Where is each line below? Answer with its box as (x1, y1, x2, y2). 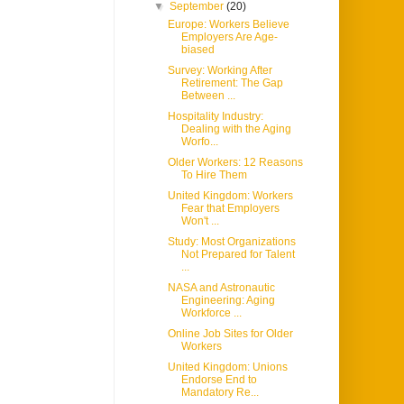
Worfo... (180, 135, 218, 149)
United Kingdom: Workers (167, 189, 293, 203)
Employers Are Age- (180, 31, 278, 44)
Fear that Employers (180, 202, 280, 216)
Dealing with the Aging (180, 123, 291, 136)
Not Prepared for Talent (180, 248, 295, 262)
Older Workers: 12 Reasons (167, 156, 303, 170)
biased (180, 43, 215, 57)
